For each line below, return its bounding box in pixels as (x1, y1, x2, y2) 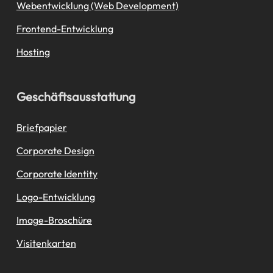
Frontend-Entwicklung (16, 23, 113, 35)
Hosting (16, 46, 50, 58)
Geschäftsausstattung (16, 89, 136, 104)
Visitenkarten (16, 237, 76, 249)
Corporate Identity (16, 168, 97, 180)
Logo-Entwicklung (16, 191, 95, 203)
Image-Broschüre (16, 214, 92, 226)
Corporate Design (16, 144, 94, 157)
